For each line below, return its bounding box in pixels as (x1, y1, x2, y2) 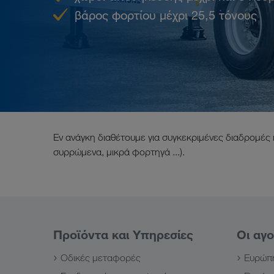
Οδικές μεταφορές (61, 252, 141, 264)
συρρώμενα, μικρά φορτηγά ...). (53, 146, 185, 158)
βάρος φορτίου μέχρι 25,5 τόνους (75, 8, 257, 23)
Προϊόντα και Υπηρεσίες (53, 227, 193, 242)
